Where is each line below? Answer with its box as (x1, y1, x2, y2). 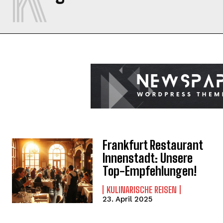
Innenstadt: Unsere (103, 151, 193, 166)
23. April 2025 (103, 195, 153, 204)
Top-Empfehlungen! (103, 164, 197, 179)
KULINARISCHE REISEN (107, 184, 177, 196)
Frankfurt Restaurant (103, 138, 204, 153)
